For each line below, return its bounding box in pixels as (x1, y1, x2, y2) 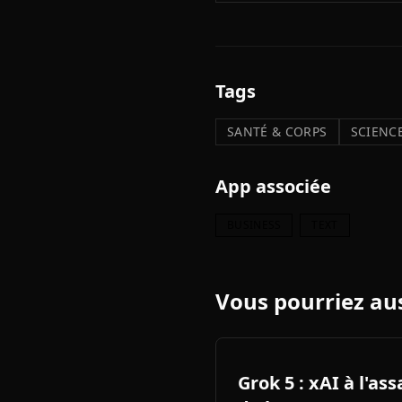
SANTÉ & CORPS (227, 123, 328, 140)
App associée (215, 174, 331, 198)
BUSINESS (227, 217, 282, 232)
